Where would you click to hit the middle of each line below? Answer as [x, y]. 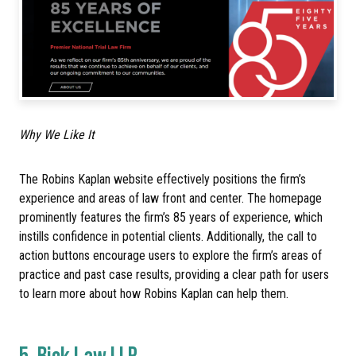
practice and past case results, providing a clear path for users [174, 275]
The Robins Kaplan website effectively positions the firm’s [163, 180]
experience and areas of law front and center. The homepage [170, 199]
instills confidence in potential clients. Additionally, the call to [168, 237]
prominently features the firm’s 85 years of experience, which [171, 218]
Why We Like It [57, 135]
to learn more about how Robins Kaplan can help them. [154, 294]
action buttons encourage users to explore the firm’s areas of [170, 256]
